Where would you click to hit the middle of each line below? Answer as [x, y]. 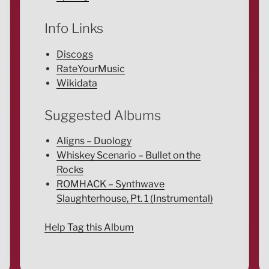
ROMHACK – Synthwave [110, 184]
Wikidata [77, 83]
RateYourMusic [90, 68]
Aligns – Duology [94, 141]
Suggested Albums [102, 115]
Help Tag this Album [89, 228]
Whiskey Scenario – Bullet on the [128, 156]
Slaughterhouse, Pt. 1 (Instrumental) [134, 199]
